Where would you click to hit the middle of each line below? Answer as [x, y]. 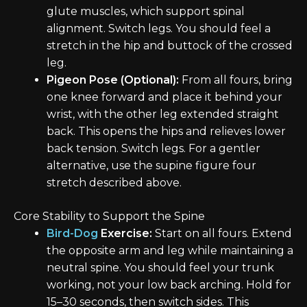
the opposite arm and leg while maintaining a [170, 251]
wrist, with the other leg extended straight [163, 114]
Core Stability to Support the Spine [109, 217]
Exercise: [125, 234]
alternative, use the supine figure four [151, 166]
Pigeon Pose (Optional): [113, 80]
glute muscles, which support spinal [146, 12]
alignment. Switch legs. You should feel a [159, 29]
